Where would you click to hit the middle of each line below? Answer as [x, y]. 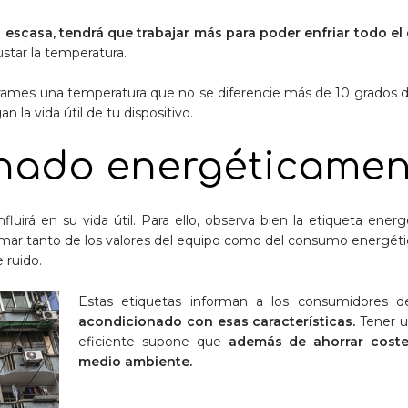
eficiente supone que [153, 341]
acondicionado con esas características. [217, 321]
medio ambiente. [135, 361]
